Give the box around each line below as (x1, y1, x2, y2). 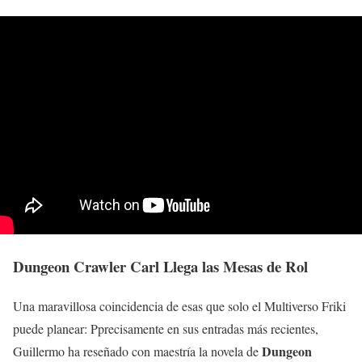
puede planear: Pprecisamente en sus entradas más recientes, (13, 319, 318, 337)
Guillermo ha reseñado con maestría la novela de (13, 342, 262, 360)
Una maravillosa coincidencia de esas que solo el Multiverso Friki (13, 297, 346, 314)
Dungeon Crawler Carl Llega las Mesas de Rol (13, 255, 308, 277)
